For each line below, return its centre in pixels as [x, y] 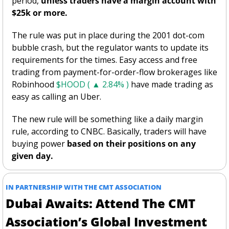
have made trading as [171, 84]
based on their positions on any [131, 143]
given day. [33, 156]
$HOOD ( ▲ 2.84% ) [93, 84]
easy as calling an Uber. [58, 96]
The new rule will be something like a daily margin [107, 119]
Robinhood [34, 84]
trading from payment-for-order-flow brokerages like [114, 72]
